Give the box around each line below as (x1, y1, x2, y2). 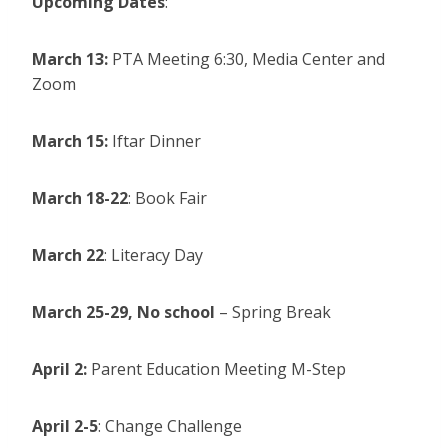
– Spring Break (215, 301, 335, 324)
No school (137, 301, 215, 324)
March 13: (32, 48, 112, 71)
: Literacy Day (104, 244, 203, 267)
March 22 (32, 244, 104, 267)
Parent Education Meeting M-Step (91, 358, 346, 381)
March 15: (32, 130, 112, 153)
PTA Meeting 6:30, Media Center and (112, 48, 385, 71)
